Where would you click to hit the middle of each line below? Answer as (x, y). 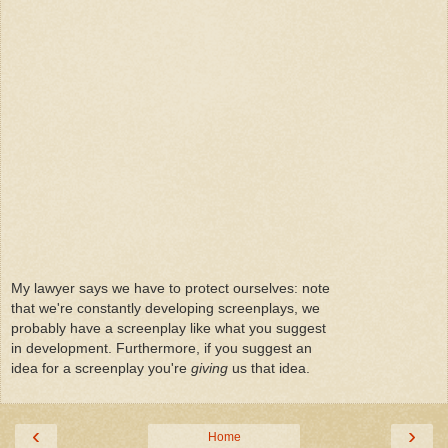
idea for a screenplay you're (101, 368)
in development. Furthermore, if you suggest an (161, 348)
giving (209, 368)
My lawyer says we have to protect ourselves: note (170, 288)
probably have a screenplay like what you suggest (168, 328)
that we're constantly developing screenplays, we (165, 308)
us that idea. (269, 368)
